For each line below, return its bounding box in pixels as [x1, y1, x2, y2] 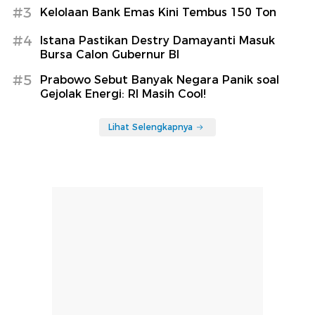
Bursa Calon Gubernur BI [40, 47, 179, 61]
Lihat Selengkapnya [108, 121, 193, 132]
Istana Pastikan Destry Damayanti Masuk [40, 33, 275, 47]
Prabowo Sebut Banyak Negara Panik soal [40, 72, 279, 86]
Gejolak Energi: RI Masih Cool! [40, 86, 206, 101]
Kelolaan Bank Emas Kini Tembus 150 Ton [40, 5, 276, 19]
